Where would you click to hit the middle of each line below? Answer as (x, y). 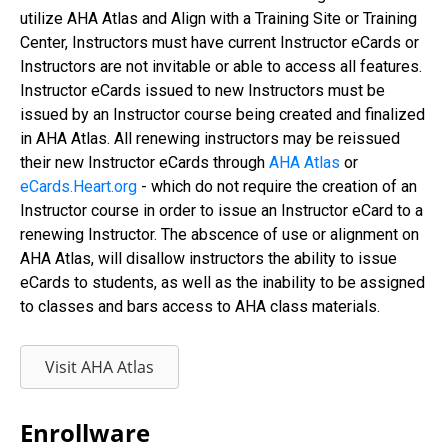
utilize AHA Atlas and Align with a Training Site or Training (218, 18)
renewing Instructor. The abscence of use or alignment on (219, 234)
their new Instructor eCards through (144, 162)
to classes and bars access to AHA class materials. (200, 306)
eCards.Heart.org (78, 186)
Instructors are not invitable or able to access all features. (221, 66)
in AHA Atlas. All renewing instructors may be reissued (210, 138)
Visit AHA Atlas (99, 367)
